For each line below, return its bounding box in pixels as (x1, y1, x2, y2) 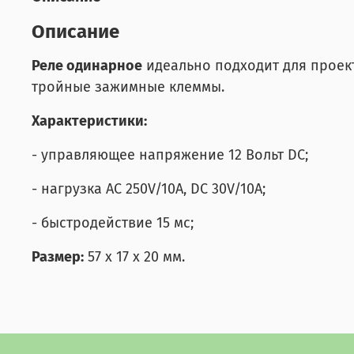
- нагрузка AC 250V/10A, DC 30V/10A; (32, 179, 265, 198)
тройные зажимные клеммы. (32, 77, 224, 96)
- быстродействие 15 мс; (32, 213, 194, 232)
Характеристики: (32, 111, 147, 130)
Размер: (32, 247, 84, 265)
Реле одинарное (32, 56, 142, 74)
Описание (32, 20, 119, 43)
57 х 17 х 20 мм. (84, 247, 185, 265)
